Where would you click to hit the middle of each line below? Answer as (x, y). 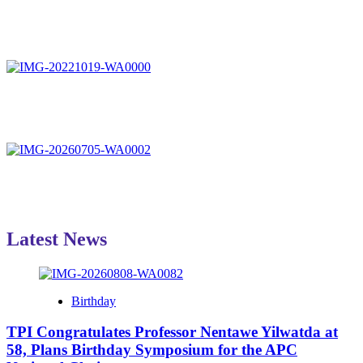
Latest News (57, 239)
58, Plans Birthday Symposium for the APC (152, 350)
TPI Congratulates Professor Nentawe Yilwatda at (172, 332)
